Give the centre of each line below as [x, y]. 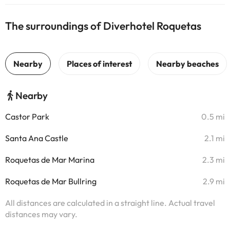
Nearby [32, 95]
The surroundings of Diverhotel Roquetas [103, 26]
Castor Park [27, 117]
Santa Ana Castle [37, 138]
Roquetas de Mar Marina [50, 160]
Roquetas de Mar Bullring [51, 181]
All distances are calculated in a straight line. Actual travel [110, 203]
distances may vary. [41, 214]
